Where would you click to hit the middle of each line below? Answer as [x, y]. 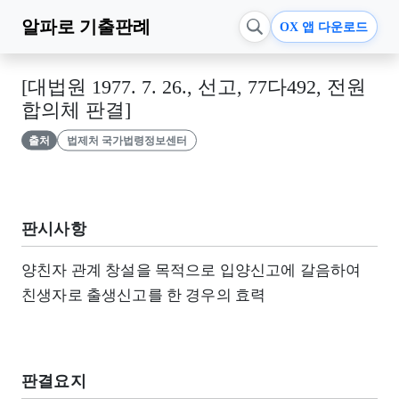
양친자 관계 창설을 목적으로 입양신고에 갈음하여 [191, 270]
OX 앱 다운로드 [324, 27]
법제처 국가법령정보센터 [126, 140]
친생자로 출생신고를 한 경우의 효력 [144, 295]
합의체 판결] [76, 110]
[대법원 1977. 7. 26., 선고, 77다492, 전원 [194, 87]
